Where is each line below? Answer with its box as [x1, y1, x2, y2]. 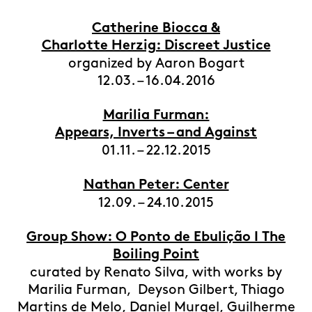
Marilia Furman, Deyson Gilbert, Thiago [27, 283, 285, 296]
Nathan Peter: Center [83, 179, 229, 192]
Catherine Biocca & [92, 22, 220, 36]
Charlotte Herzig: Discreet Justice [41, 40, 271, 53]
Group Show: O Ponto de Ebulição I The [26, 231, 286, 244]
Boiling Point [113, 249, 199, 262]
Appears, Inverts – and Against [55, 127, 257, 140]
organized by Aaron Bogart [68, 57, 244, 70]
